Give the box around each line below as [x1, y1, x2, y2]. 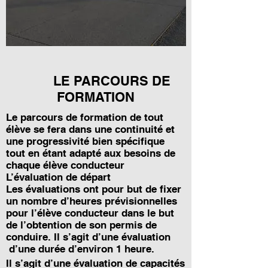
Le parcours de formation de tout [6, 111, 163, 123]
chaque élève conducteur [6, 159, 124, 171]
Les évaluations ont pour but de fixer [6, 183, 181, 195]
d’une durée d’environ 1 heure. [6, 243, 154, 255]
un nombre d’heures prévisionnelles [6, 195, 177, 207]
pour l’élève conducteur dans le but [6, 207, 174, 219]
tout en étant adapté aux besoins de [6, 147, 175, 159]
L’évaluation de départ [6, 171, 111, 183]
